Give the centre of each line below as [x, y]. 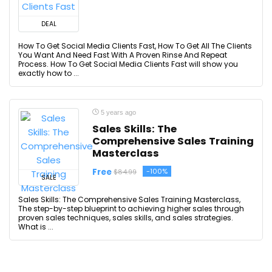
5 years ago [117, 112]
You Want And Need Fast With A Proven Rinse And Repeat [123, 55]
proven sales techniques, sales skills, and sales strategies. [126, 218]
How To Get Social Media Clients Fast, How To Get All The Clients [135, 46]
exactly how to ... [49, 73]
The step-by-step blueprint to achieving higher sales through [131, 209]
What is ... [36, 227]
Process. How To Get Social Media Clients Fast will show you [128, 64]
